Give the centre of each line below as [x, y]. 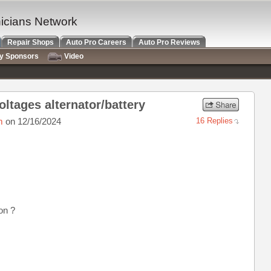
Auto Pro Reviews [169, 42]
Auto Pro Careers [96, 42]
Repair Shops [31, 42]
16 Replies [214, 121]
